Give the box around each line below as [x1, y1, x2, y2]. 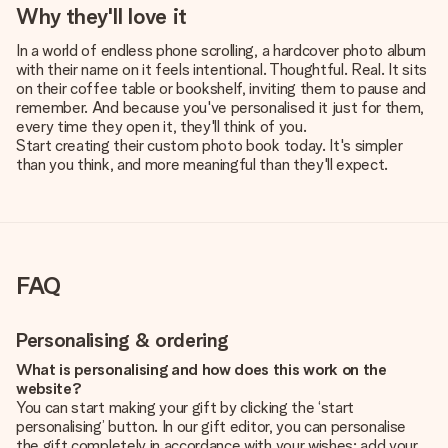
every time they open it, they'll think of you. [16, 117, 307, 136]
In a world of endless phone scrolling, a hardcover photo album [16, 41, 427, 60]
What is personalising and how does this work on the [16, 360, 387, 379]
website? [16, 379, 82, 398]
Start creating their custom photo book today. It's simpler [16, 136, 403, 155]
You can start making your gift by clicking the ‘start [16, 398, 355, 417]
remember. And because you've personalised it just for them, [16, 98, 425, 117]
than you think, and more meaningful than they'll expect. [16, 155, 389, 174]
